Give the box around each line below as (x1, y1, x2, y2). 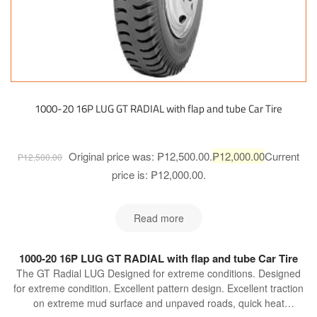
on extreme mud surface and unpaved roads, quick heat (33, 296, 284, 311)
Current (265, 149, 299, 164)
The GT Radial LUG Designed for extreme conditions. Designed (16, 266, 301, 281)
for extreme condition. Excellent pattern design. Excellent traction (13, 281, 304, 296)
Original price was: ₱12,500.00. (69, 149, 212, 164)
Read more (133, 210, 184, 225)
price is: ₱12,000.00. (111, 167, 206, 183)
